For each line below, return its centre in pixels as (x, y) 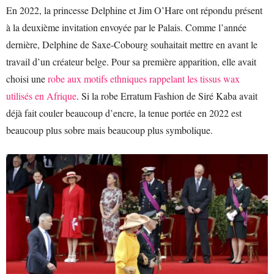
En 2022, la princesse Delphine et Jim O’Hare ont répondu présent (134, 10)
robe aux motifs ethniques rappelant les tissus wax (144, 79)
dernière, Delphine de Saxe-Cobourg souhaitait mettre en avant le (132, 44)
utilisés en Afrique (41, 96)
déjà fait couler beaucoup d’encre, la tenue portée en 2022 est (124, 113)
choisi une (27, 79)
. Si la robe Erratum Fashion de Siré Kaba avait (167, 96)
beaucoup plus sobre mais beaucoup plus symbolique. (109, 130)
